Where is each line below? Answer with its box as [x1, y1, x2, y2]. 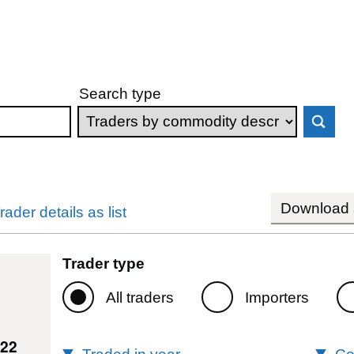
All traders [105, 288, 174, 306]
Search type [79, 85, 162, 102]
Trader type [62, 254, 145, 272]
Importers [244, 288, 309, 306]
